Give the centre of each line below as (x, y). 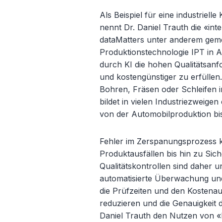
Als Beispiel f (124, 15)
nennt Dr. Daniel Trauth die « (154, 27)
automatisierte (127, 178)
